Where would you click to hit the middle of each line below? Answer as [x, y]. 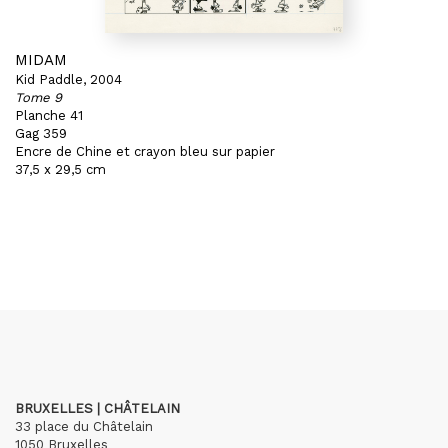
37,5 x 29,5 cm [60, 169]
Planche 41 [49, 115]
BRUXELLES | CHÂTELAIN [97, 408]
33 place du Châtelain [84, 426]
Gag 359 [41, 133]
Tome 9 [38, 97]
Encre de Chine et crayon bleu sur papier [145, 151]
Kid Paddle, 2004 [68, 79]
